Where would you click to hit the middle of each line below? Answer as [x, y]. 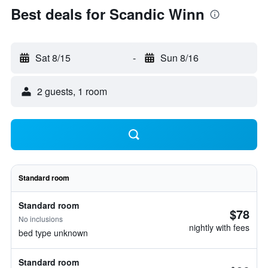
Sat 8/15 [53, 58]
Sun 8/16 [179, 58]
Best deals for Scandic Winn [108, 14]
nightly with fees [219, 227]
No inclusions [41, 219]
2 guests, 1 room [72, 91]
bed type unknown [53, 233]
